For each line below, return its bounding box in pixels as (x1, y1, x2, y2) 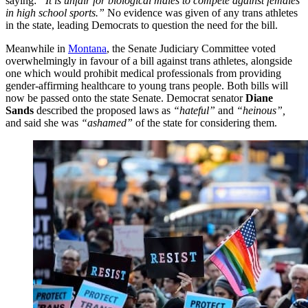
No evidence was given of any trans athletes (104, 7, 298, 19)
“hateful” (173, 104, 215, 117)
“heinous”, (236, 104, 285, 117)
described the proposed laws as (34, 104, 173, 117)
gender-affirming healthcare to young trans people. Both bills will (5, 80, 288, 92)
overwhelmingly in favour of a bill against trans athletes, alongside (5, 55, 292, 67)
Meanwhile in (5, 43, 68, 55)
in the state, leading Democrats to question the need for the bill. (5, 19, 278, 32)
